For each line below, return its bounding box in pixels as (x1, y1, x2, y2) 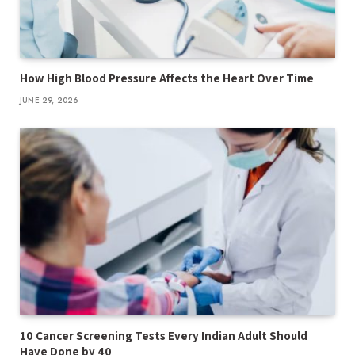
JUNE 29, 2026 (20, 94, 78, 107)
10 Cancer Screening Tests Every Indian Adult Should (20, 328, 307, 344)
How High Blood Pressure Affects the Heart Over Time (20, 71, 314, 86)
